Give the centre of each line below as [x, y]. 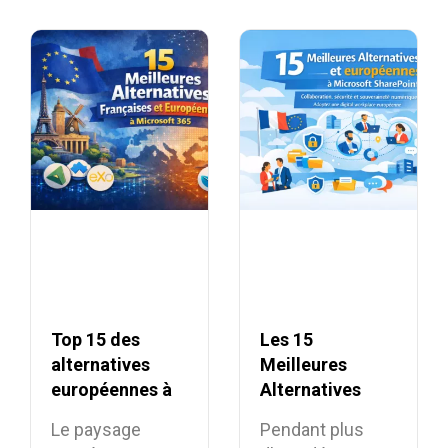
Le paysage [96, 429]
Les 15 [286, 339]
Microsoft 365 [109, 414]
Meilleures [303, 364]
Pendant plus [312, 429]
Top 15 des [95, 339]
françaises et [314, 414]
